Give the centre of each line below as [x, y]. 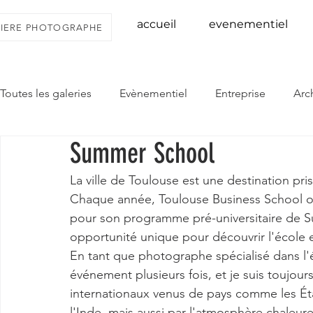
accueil [156, 24]
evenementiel [248, 24]
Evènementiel [153, 93]
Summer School [142, 153]
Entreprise [240, 93]
